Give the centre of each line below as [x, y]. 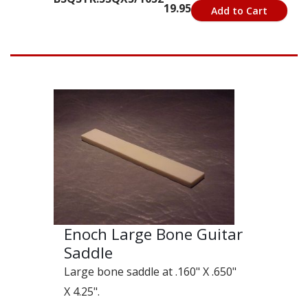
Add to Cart [239, 11]
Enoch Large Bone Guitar [153, 234]
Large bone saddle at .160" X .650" [150, 272]
